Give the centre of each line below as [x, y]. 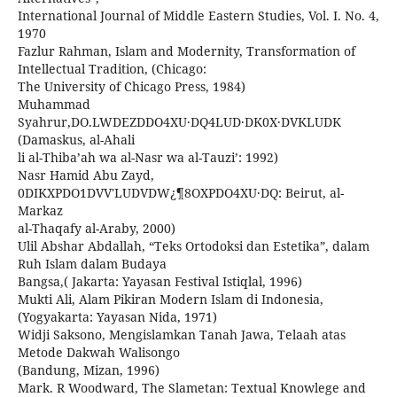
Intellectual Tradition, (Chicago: [112, 69]
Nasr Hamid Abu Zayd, [86, 175]
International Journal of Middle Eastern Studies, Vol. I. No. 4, [198, 16]
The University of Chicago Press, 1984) [132, 86]
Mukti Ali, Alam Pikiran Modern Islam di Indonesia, [171, 299]
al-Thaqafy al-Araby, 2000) [97, 228]
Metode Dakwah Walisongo [99, 352]
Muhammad [54, 104]
